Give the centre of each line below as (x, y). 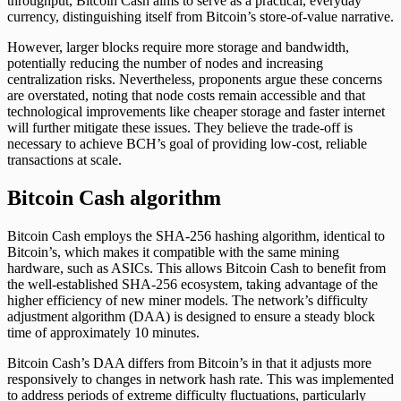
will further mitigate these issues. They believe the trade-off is (180, 127)
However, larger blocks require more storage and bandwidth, (178, 47)
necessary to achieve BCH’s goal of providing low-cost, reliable (187, 143)
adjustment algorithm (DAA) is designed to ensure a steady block (191, 316)
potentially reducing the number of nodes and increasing (165, 63)
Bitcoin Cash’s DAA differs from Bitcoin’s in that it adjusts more (189, 363)
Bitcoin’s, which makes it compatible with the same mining (173, 252)
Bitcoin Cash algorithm (114, 197)
